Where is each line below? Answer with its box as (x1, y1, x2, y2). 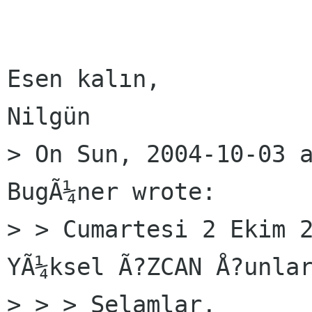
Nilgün (7, 102, 91, 131)
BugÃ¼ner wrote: (7, 178, 216, 206)
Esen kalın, (7, 65, 160, 93)
